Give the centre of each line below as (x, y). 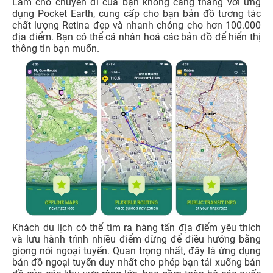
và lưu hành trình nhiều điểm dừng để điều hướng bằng (136, 239)
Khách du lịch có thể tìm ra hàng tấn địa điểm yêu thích (136, 227)
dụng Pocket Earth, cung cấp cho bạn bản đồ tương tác (136, 13)
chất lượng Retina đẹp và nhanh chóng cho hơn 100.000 (136, 25)
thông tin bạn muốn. (56, 48)
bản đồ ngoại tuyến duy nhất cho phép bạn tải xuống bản (136, 262)
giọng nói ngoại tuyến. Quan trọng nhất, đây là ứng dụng (136, 250)
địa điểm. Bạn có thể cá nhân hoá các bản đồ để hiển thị (136, 37)
